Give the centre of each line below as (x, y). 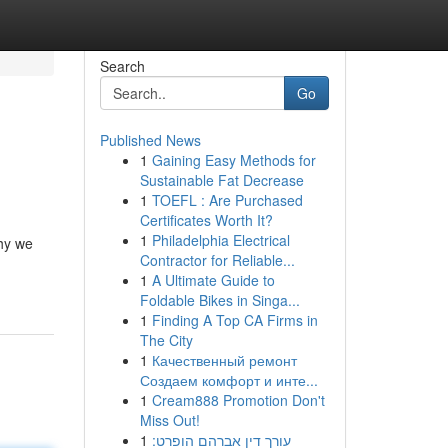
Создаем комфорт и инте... (228, 380)
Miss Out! (169, 420)
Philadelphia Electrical (220, 240)
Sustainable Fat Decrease (221, 180)
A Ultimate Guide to (213, 280)
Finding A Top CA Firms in (234, 320)
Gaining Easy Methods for (233, 160)
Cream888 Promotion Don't (238, 400)
